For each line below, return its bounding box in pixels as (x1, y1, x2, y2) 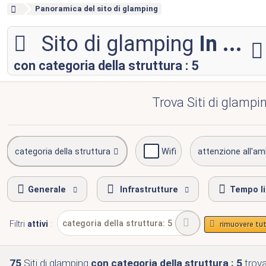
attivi (27, 219, 48, 230)
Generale (28, 185, 66, 195)
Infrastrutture (119, 185, 178, 195)
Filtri (9, 219, 27, 230)
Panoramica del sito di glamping (34, 4, 158, 13)
